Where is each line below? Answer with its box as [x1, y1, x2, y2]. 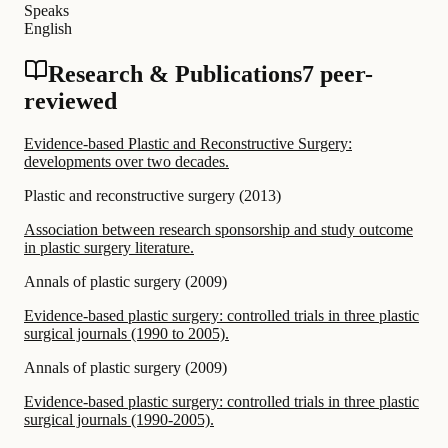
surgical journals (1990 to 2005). [24, 324, 229, 342]
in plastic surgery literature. [24, 238, 194, 256]
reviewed [24, 87, 117, 114]
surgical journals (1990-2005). [24, 410, 214, 428]
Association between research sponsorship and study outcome [24, 220, 413, 238]
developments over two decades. [24, 152, 229, 170]
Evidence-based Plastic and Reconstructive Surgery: [24, 134, 352, 152]
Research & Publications [48, 60, 302, 87]
